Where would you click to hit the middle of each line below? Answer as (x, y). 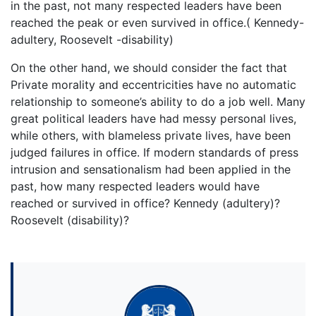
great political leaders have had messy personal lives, (153, 118)
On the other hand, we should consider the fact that (149, 67)
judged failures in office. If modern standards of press (154, 152)
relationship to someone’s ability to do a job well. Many (158, 101)
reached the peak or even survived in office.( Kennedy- (157, 22)
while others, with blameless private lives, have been (151, 135)
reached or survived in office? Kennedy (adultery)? (145, 203)
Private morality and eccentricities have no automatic (153, 84)
